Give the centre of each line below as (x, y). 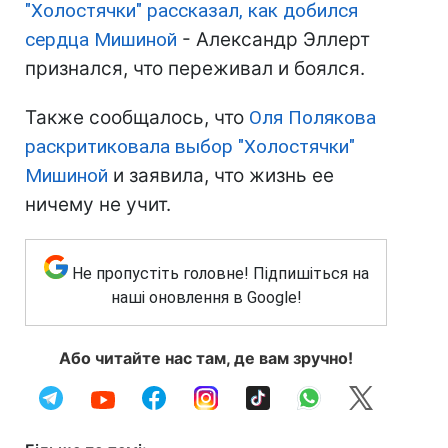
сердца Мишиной (101, 39)
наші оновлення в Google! (206, 297)
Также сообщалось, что (137, 117)
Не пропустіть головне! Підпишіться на (220, 273)
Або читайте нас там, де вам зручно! (206, 357)
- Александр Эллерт (273, 39)
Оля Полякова (312, 117)
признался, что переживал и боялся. (195, 68)
